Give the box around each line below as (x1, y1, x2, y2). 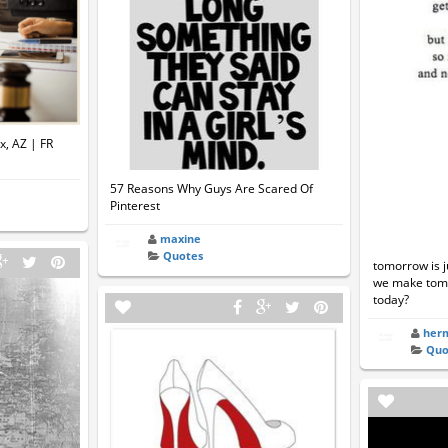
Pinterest (110, 197, 161, 215)
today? (372, 290, 409, 308)
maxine (160, 231, 202, 247)
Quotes (163, 248, 204, 264)
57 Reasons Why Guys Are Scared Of (110, 180, 314, 198)
